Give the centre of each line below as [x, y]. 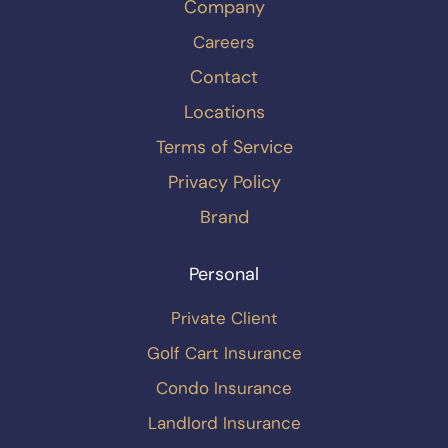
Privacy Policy [224, 182]
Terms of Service [224, 147]
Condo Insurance [224, 388]
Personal [224, 274]
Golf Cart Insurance [224, 353]
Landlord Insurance [224, 423]
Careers [224, 42]
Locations [224, 112]
